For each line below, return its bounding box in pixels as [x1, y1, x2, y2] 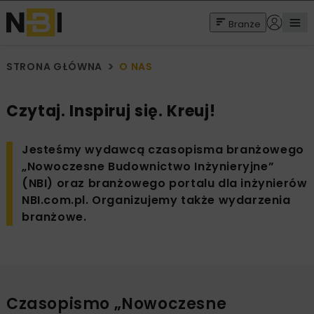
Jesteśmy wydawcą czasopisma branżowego [22, 142, 304, 158]
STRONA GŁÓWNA [6, 60, 103, 74]
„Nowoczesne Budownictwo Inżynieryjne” [22, 158, 275, 175]
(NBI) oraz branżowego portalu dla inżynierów [22, 175, 308, 191]
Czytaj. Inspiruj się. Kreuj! [6, 100, 216, 122]
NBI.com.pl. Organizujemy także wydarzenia [22, 192, 291, 208]
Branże [226, 17, 261, 31]
